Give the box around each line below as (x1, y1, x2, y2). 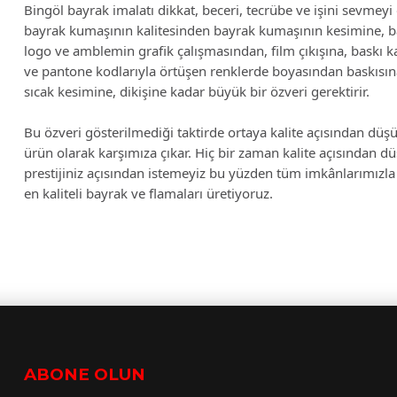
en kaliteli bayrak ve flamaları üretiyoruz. (23, 183, 273, 202)
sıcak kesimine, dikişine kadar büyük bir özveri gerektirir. (23, 82, 370, 100)
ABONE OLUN (23, 364, 145, 385)
